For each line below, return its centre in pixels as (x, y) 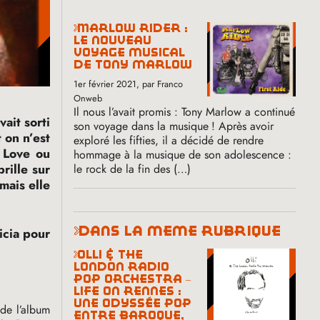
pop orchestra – (132, 279)
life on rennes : (128, 291)
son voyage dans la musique (141, 126)
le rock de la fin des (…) (132, 169)
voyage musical (130, 52)
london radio (122, 266)
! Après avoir (243, 126)
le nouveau (113, 40)
